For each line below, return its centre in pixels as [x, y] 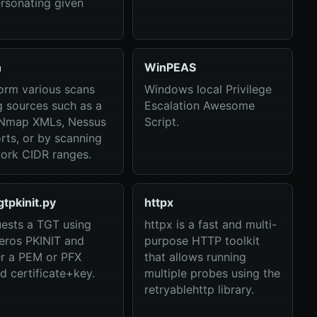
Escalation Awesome [199, 105]
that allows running [195, 257]
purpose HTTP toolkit [202, 241]
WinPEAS [170, 67]
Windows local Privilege [208, 89]
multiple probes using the [212, 273]
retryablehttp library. [199, 289]
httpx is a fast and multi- [210, 224]
